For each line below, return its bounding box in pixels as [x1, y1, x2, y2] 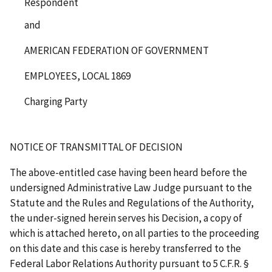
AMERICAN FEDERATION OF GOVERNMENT [24, 43, 209, 57]
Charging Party [24, 94, 87, 108]
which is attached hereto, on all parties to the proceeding [10, 226, 259, 240]
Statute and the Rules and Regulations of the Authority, [10, 195, 254, 209]
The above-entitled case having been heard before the [10, 165, 247, 179]
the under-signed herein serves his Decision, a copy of [10, 211, 242, 225]
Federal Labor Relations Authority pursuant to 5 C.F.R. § [10, 256, 249, 270]
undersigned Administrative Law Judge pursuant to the [10, 180, 252, 194]
